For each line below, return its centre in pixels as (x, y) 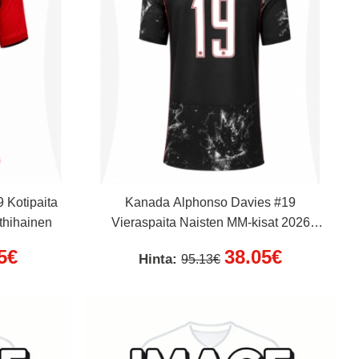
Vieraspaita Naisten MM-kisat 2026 (210, 222)
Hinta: (160, 259)
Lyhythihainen (211, 242)
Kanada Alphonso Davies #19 (211, 202)
